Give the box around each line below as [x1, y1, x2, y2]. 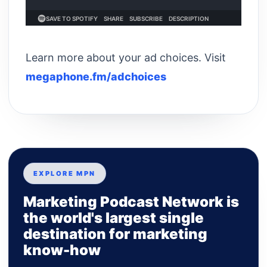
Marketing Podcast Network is [23, 193, 239, 210]
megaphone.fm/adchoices [26, 70, 166, 83]
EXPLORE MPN [33, 169, 96, 178]
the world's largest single [23, 209, 204, 226]
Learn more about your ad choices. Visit [26, 51, 226, 64]
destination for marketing [23, 225, 207, 243]
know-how [23, 241, 101, 259]
